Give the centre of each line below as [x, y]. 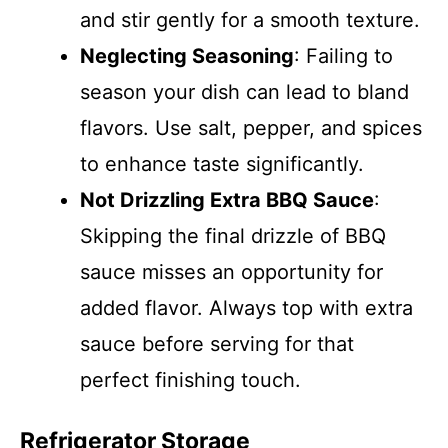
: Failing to [343, 56]
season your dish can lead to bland [244, 92]
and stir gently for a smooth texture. [250, 20]
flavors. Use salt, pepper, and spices [251, 128]
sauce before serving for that [217, 344]
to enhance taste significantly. [222, 164]
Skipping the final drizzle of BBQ [233, 236]
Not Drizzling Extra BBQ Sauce [227, 200]
